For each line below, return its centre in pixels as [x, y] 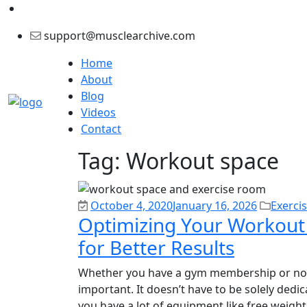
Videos [98, 113]
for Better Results [156, 248]
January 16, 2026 [215, 206]
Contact [101, 129]
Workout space [202, 161]
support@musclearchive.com [118, 36]
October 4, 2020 [132, 206]
